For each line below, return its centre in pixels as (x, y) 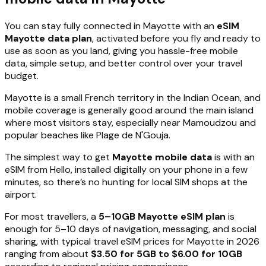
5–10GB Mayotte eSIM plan (162, 216)
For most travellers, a (52, 216)
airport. (21, 194)
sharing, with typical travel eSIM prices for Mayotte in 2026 (132, 241)
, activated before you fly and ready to (176, 38)
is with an (233, 157)
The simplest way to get (58, 157)
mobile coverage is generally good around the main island (129, 110)
